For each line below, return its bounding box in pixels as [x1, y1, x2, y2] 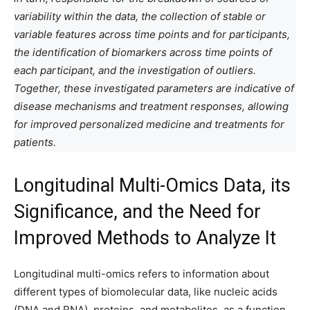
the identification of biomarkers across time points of [14, 46, 272, 59]
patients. [14, 136, 56, 149]
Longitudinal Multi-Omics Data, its [14, 174, 291, 197]
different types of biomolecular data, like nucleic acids [14, 285, 277, 298]
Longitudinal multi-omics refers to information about [14, 267, 269, 280]
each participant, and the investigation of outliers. [14, 64, 256, 77]
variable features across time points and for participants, [14, 28, 290, 41]
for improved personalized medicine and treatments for [14, 118, 284, 131]
